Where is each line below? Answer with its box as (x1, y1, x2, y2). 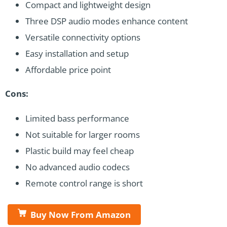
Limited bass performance (25, 112, 129, 124)
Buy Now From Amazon (30, 208, 131, 220)
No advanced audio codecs (25, 161, 130, 173)
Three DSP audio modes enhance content (25, 15, 188, 27)
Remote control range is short (25, 177, 143, 189)
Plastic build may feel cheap (25, 144, 134, 157)
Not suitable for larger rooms (25, 128, 140, 140)
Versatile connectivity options (25, 31, 140, 43)
